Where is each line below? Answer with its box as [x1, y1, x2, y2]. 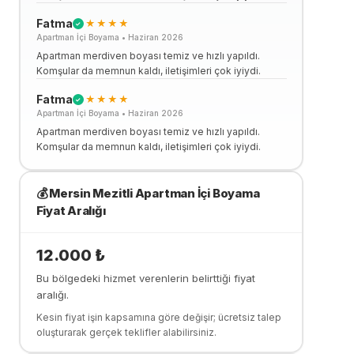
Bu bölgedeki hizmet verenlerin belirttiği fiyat [36, 271, 255, 284]
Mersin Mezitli [49, 185, 133, 201]
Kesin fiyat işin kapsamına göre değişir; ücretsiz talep [36, 311, 281, 323]
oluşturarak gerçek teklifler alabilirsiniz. [36, 326, 217, 338]
